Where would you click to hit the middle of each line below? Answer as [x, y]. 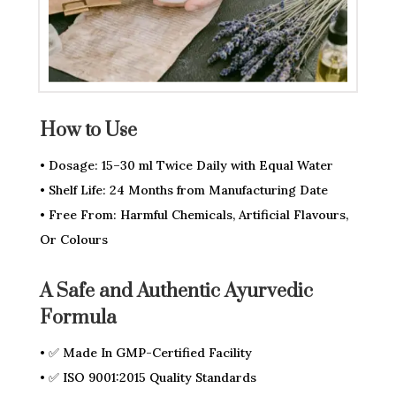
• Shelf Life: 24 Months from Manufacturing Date [183, 190]
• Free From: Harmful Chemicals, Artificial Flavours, [194, 215]
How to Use [88, 131]
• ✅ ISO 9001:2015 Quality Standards [148, 378]
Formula [78, 318]
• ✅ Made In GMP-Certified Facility [145, 353]
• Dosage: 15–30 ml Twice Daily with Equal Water [186, 166]
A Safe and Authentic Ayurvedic [176, 292]
